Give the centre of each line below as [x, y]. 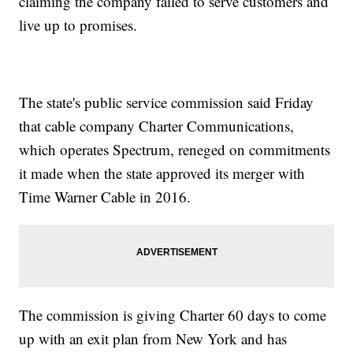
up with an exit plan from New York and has [153, 339]
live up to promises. [78, 25]
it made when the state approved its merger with [162, 173]
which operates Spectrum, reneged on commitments [175, 150]
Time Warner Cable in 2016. [105, 197]
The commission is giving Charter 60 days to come [173, 315]
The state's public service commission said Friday [167, 102]
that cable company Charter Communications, [157, 126]
